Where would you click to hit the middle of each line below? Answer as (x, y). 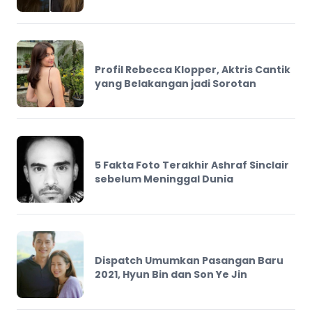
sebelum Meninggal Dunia (164, 179)
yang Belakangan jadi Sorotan (175, 83)
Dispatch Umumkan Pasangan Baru (189, 260)
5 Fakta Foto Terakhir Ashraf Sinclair (192, 165)
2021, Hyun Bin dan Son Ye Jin (171, 274)
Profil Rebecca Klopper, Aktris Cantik (193, 69)
